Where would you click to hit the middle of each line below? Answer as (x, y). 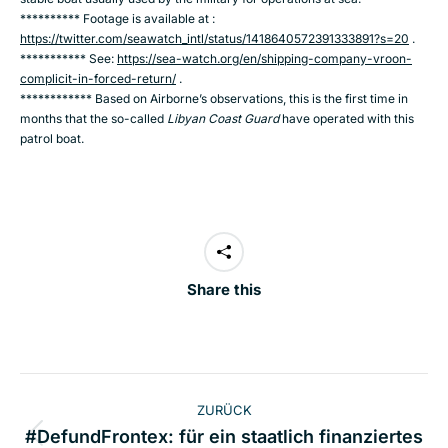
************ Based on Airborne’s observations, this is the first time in (214, 99)
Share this (224, 290)
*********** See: (68, 59)
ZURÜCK (224, 410)
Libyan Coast (204, 119)
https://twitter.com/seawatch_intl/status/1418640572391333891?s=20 (214, 39)
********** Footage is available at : (117, 19)
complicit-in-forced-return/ (98, 79)
